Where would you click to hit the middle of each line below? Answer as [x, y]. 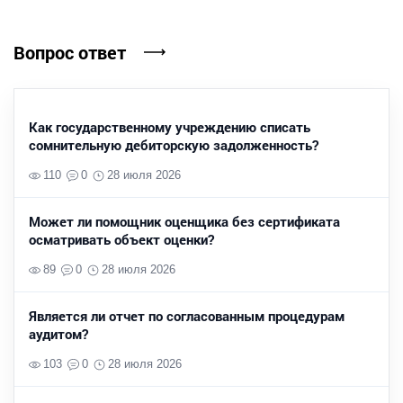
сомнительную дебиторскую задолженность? [174, 145]
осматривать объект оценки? [121, 240]
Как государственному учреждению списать [170, 127]
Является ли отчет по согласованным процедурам [187, 316]
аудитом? [58, 334]
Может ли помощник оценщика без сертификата [184, 222]
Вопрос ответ [70, 53]
